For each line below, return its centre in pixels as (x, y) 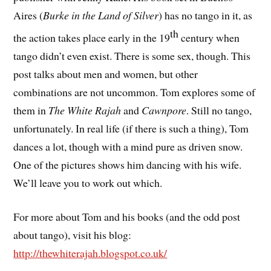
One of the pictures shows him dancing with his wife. (128, 164)
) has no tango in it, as (206, 15)
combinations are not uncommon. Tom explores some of (135, 92)
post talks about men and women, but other (106, 73)
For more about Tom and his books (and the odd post (127, 217)
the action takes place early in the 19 (92, 37)
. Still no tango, (219, 110)
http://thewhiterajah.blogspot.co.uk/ (90, 253)
